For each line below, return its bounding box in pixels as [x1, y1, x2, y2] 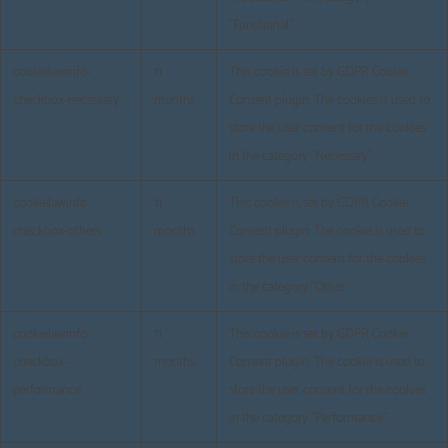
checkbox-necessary [13, 90, 119, 112]
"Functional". [229, 15, 295, 37]
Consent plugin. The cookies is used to [229, 90, 430, 112]
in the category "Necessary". [229, 146, 374, 168]
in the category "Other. [229, 277, 347, 299]
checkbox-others [13, 221, 101, 243]
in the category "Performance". [229, 408, 389, 430]
